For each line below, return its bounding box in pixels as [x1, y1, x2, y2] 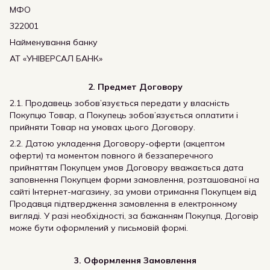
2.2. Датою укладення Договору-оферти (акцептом [10, 138, 225, 149]
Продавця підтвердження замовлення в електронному [10, 198, 237, 209]
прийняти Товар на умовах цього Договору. [10, 122, 195, 133]
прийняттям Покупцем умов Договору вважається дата [10, 162, 243, 173]
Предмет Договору [97, 81, 183, 92]
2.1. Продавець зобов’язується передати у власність [10, 98, 230, 108]
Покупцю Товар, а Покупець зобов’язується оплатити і [10, 110, 238, 121]
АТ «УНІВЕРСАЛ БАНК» [10, 53, 102, 64]
